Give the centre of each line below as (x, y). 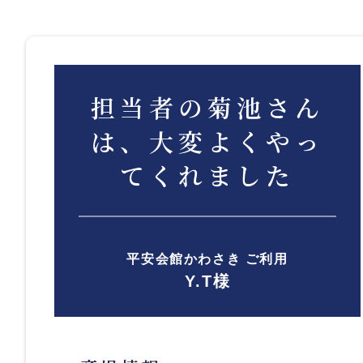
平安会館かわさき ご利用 (207, 258)
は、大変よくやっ (208, 140)
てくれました (208, 174)
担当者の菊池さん (208, 106)
